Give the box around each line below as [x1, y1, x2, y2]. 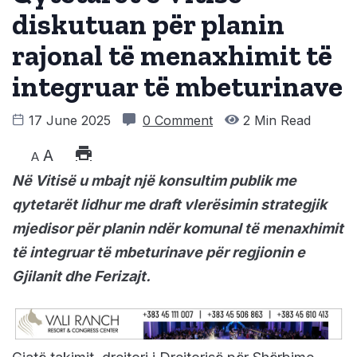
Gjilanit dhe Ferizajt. [12, 268, 151, 285]
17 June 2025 [25, 112, 115, 129]
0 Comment [143, 112, 213, 129]
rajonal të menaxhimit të [12, 38, 332, 73]
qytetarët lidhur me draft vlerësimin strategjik [12, 196, 327, 214]
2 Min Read [239, 112, 311, 129]
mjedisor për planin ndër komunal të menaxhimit [12, 220, 343, 237]
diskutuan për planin [12, 7, 284, 42]
